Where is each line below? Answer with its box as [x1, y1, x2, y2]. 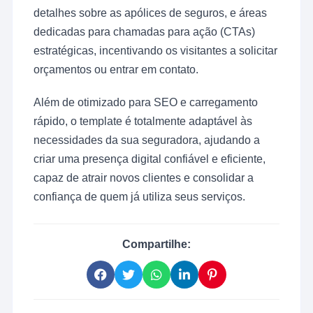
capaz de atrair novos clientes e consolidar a [34, 171, 254, 184]
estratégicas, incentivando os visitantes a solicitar [34, 44, 278, 57]
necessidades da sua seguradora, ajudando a [34, 133, 261, 146]
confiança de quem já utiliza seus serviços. [34, 190, 246, 203]
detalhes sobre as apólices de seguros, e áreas [34, 6, 268, 19]
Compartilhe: [122, 238, 191, 250]
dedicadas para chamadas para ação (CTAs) [34, 25, 256, 38]
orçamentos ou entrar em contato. [34, 63, 199, 75]
